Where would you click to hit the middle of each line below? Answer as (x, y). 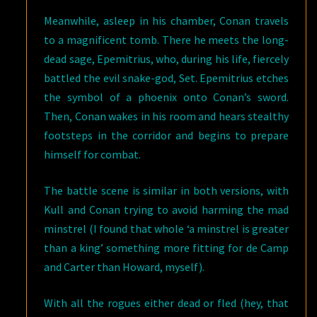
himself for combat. (93, 154)
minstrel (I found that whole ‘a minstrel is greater (166, 229)
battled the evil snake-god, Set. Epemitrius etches (166, 78)
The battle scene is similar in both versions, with (166, 190)
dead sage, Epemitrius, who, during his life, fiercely (166, 59)
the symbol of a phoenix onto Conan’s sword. (166, 97)
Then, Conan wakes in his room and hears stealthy (166, 116)
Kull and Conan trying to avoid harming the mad (166, 209)
